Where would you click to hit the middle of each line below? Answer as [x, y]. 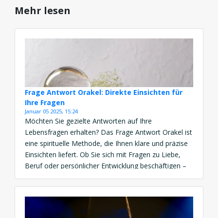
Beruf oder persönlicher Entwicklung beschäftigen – [106, 166]
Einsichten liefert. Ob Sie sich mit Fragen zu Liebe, [103, 155]
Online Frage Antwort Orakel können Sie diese [97, 188]
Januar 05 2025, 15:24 [51, 111]
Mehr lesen [43, 11]
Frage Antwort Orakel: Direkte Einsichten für [104, 92]
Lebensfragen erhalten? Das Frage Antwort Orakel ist [109, 132]
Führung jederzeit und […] [65, 200]
